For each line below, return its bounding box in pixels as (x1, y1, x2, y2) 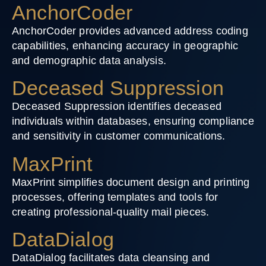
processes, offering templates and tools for (12, 191, 218, 203)
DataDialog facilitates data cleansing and (12, 252, 210, 264)
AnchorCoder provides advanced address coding (12, 24, 248, 37)
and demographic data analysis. (12, 54, 166, 66)
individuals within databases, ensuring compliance (12, 115, 254, 128)
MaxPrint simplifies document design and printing (12, 176, 250, 188)
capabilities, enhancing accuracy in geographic (12, 39, 239, 52)
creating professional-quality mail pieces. (12, 205, 210, 218)
